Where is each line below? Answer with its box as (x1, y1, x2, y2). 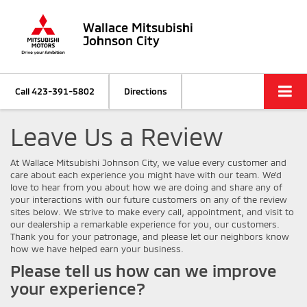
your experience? (10, 278, 145, 298)
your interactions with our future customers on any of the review (10, 193, 287, 205)
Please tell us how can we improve (10, 260, 277, 280)
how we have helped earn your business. (10, 243, 184, 254)
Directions (124, 85, 167, 97)
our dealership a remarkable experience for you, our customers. (10, 218, 280, 230)
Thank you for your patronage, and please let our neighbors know (10, 230, 289, 242)
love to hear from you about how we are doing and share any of (10, 181, 282, 193)
